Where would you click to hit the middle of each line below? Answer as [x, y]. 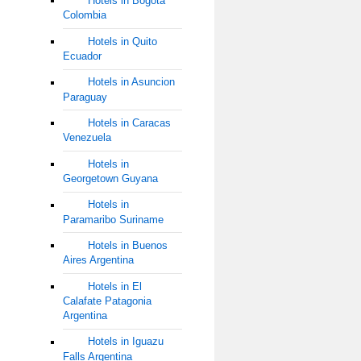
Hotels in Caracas [129, 123]
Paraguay [85, 97]
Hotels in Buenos [127, 246]
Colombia [84, 15]
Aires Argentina [98, 260]
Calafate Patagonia [107, 301]
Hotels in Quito [122, 42]
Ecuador [82, 56]
